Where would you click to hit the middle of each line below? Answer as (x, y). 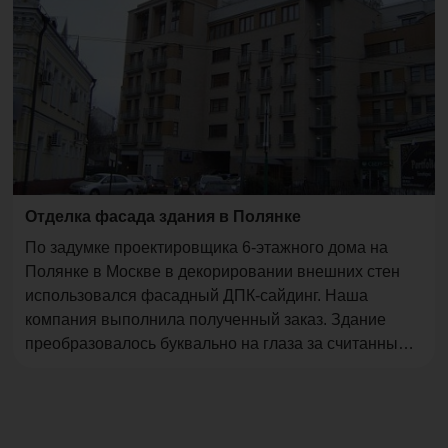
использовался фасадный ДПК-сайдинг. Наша (197, 296)
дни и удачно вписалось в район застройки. (186, 368)
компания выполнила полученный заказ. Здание (206, 320)
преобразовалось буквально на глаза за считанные (216, 344)
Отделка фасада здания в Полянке (163, 217)
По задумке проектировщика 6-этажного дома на (207, 248)
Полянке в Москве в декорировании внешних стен (213, 272)
